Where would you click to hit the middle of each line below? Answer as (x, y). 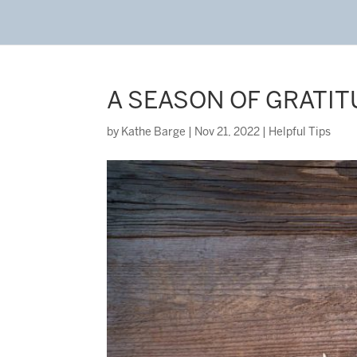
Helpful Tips (300, 133)
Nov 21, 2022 (228, 133)
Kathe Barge (154, 133)
